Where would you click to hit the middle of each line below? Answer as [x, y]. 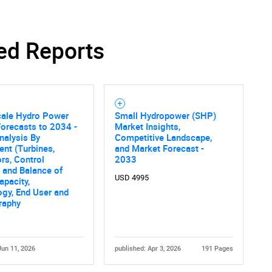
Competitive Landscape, [163, 138]
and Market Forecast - [159, 148]
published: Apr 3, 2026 [148, 249]
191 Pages [217, 249]
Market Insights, [147, 127]
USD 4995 [131, 177]
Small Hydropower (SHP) [165, 116]
